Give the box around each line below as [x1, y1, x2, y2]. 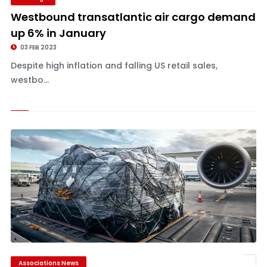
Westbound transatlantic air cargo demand [10, 10, 256, 24]
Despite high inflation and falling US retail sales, [10, 60, 218, 72]
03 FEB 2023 [18, 43, 57, 52]
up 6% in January [10, 26, 106, 41]
